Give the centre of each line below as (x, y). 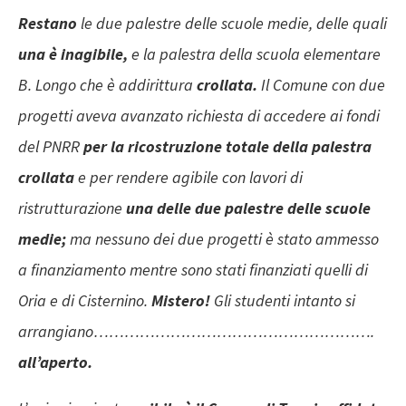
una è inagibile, (75, 54)
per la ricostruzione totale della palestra (227, 147)
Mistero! (183, 301)
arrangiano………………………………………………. (196, 332)
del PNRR (51, 147)
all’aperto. (55, 362)
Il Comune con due (323, 85)
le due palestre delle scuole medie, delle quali (234, 24)
